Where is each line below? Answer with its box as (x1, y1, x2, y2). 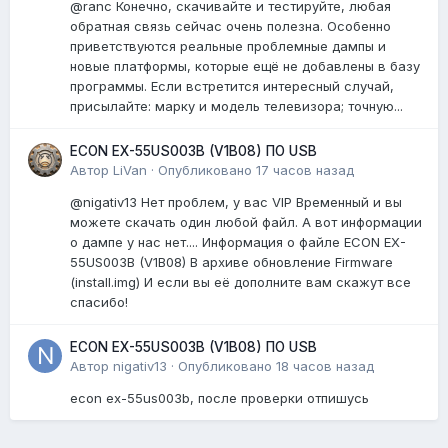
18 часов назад (276, 357, 374, 374)
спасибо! (70, 293, 128, 310)
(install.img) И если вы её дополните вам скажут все (70, 273, 411, 290)
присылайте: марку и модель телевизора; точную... (70, 97, 403, 114)
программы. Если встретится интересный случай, (70, 77, 394, 94)
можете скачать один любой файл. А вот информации (70, 213, 422, 230)
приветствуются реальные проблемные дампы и (70, 37, 386, 54)
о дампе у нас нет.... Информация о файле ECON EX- (70, 233, 406, 250)
